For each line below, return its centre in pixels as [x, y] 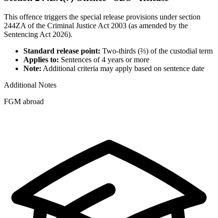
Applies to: [41, 59]
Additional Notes [30, 85]
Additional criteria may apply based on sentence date [123, 68]
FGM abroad [24, 101]
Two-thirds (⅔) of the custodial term [156, 51]
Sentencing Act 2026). [38, 34]
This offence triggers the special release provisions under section [102, 17]
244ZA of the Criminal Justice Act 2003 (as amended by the [96, 25]
